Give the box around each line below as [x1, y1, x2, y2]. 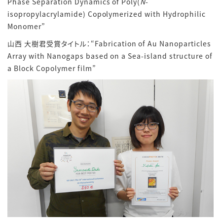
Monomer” [7, 21, 45, 32]
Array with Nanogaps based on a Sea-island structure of [7, 51, 213, 61]
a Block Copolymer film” [7, 63, 96, 74]
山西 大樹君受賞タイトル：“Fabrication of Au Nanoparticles [7, 38, 212, 49]
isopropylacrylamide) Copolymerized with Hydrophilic [7, 9, 206, 19]
